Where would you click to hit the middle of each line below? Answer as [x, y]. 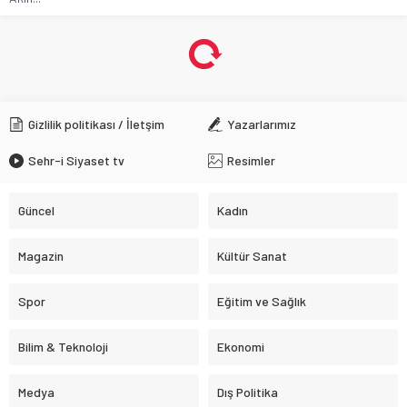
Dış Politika [248, 392]
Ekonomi [241, 346]
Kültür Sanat [252, 255]
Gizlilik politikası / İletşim [96, 124]
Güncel [36, 210]
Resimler [251, 160]
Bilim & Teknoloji [63, 346]
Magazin [41, 255]
